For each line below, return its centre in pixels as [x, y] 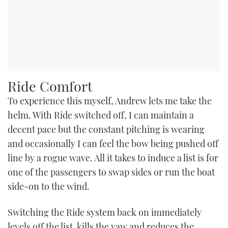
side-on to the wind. [49, 186]
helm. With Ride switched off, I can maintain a [101, 115]
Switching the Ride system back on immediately [105, 212]
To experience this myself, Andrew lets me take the [110, 101]
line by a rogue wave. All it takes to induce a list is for [113, 158]
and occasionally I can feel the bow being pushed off [113, 143]
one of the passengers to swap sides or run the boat [111, 172]
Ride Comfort [50, 86]
